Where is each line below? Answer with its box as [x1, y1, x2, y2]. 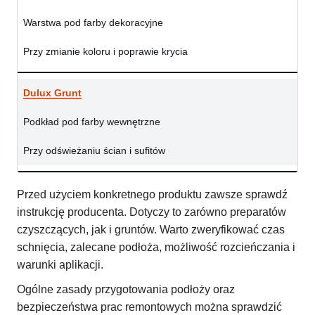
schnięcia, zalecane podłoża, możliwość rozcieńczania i [17, 241, 295, 254]
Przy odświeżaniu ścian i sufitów [23, 145, 165, 157]
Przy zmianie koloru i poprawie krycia [23, 46, 188, 58]
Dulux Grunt [23, 87, 82, 99]
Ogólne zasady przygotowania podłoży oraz [17, 283, 235, 296]
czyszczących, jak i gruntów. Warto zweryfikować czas [17, 224, 285, 236]
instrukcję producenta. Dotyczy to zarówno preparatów [17, 206, 286, 219]
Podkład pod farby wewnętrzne [23, 116, 160, 128]
